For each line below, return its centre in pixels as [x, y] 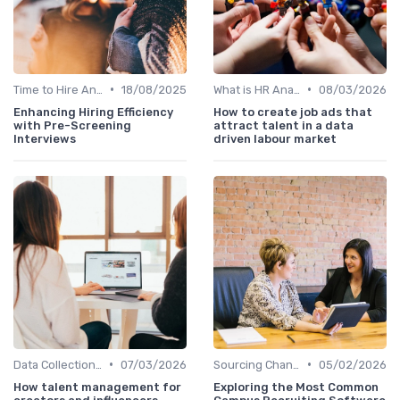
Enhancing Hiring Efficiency [93, 112]
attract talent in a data [283, 125]
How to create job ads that [293, 112]
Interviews [45, 138]
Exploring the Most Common [296, 387]
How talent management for [97, 387]
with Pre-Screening [72, 125]
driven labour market [275, 138]
